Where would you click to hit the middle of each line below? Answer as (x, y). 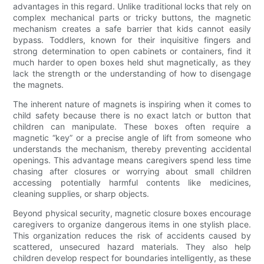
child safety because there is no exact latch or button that (132, 115)
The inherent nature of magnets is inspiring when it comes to (132, 104)
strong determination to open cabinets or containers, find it (132, 51)
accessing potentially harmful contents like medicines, (132, 183)
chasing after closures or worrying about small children (132, 171)
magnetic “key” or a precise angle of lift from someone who (132, 138)
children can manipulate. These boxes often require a (132, 127)
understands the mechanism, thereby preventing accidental (132, 149)
